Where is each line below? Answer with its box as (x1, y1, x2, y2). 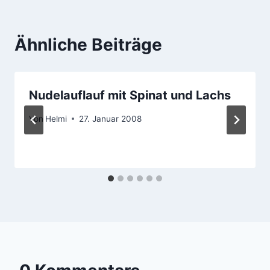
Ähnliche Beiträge (14, 34, 162, 55)
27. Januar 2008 (79, 113, 142, 124)
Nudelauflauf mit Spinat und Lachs (29, 88, 231, 103)
